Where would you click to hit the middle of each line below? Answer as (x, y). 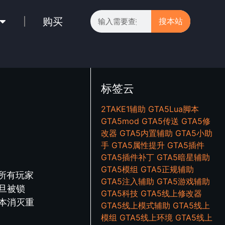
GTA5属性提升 (138, 145)
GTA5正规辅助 (167, 169)
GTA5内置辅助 (146, 133)
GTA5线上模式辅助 (136, 205)
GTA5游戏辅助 (184, 181)
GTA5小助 (194, 133)
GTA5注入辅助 (128, 181)
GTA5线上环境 (146, 217)
